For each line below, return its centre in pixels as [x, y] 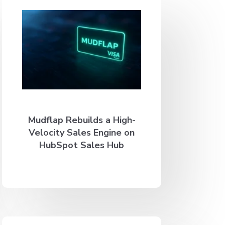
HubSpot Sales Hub [82, 145]
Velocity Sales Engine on [82, 132]
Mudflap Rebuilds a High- [82, 120]
